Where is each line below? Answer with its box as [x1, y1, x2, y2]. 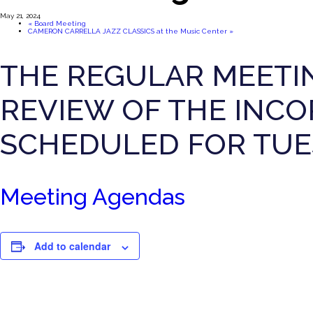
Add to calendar [34, 239, 110, 254]
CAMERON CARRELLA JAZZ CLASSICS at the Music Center [28, 27, 229, 35]
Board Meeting [32, 19, 86, 27]
